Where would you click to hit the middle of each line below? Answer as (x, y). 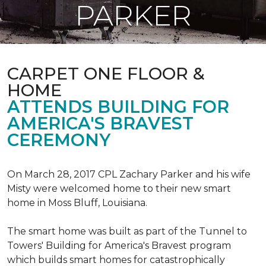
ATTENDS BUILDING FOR (118, 107)
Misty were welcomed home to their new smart (119, 189)
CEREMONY (59, 140)
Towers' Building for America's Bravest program (119, 246)
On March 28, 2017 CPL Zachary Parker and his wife (129, 174)
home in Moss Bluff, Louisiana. (77, 203)
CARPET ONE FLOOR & (106, 73)
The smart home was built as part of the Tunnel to (127, 231)
